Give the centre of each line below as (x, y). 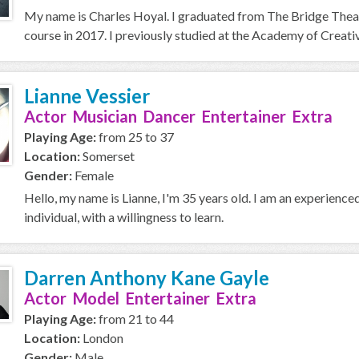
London (102, 338)
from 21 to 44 (135, 319)
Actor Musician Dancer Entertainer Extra (178, 116)
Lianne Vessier (87, 96)
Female (93, 175)
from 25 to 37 (135, 137)
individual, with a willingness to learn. (124, 217)
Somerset (107, 156)
